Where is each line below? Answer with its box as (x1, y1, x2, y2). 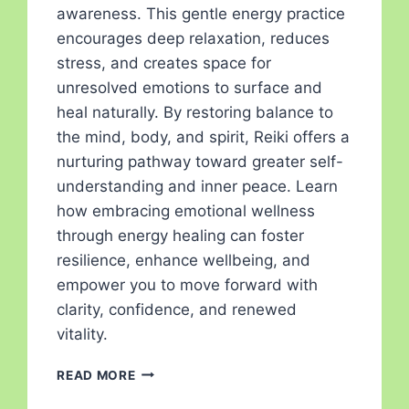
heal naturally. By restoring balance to (57, 102, 334, 121)
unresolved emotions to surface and (57, 78, 323, 97)
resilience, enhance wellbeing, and (57, 250, 311, 269)
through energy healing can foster (57, 225, 305, 245)
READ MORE (57, 367, 136, 383)
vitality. (57, 324, 109, 343)
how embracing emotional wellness (57, 201, 316, 220)
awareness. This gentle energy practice (57, 4, 346, 23)
